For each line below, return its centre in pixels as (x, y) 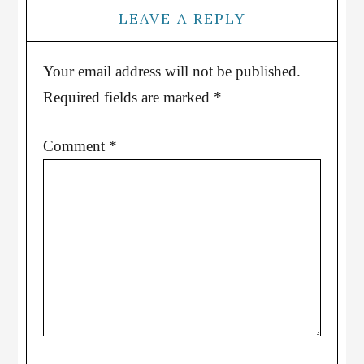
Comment (76, 146)
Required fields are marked (129, 97)
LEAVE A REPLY (182, 18)
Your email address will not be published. (172, 71)
